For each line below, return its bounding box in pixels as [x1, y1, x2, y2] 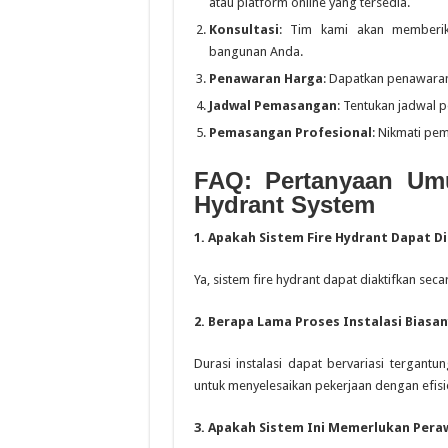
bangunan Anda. [208, 44, 303, 59]
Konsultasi [208, 22, 279, 37]
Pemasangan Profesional [208, 125, 372, 140]
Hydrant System [193, 191, 375, 218]
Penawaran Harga [208, 71, 323, 86]
